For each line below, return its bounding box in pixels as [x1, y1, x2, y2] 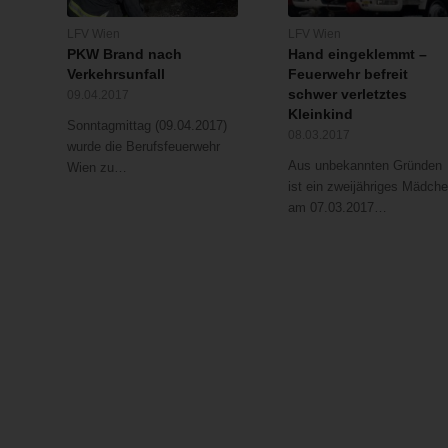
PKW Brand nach [67, 45, 182, 62]
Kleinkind [287, 105, 353, 122]
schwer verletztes [287, 85, 407, 102]
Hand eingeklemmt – [287, 45, 427, 62]
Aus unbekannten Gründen [287, 157, 442, 173]
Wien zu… [67, 159, 127, 175]
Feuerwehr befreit [287, 65, 408, 82]
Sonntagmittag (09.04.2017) [67, 117, 227, 133]
